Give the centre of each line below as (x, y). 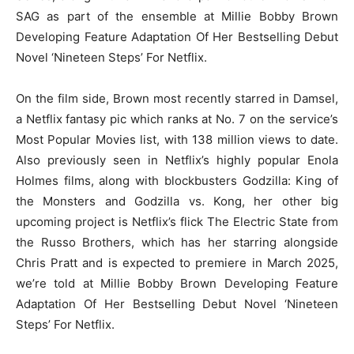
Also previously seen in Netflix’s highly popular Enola (177, 160)
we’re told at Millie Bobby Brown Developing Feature (177, 283)
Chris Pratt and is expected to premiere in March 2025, (177, 262)
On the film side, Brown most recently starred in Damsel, (177, 98)
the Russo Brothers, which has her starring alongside (177, 242)
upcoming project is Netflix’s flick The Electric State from (177, 221)
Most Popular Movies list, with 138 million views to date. (177, 139)
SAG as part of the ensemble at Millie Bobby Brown (177, 16)
